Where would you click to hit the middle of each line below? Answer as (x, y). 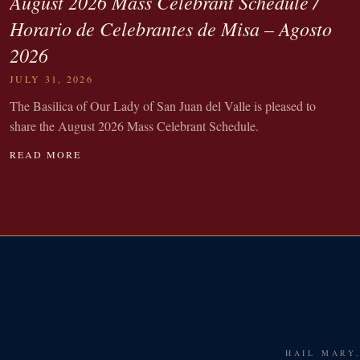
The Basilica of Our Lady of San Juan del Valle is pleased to (163, 105)
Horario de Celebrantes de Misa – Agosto (171, 28)
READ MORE (45, 154)
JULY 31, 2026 (51, 78)
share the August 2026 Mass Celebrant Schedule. (134, 125)
